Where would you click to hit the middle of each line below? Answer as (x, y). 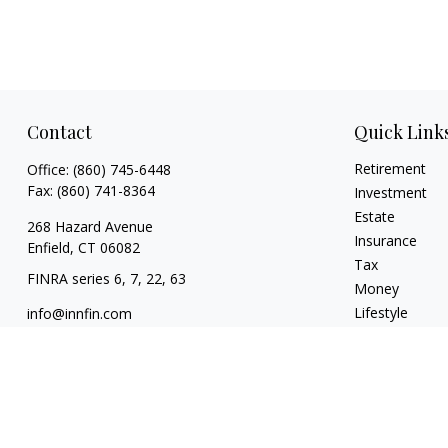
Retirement (390, 168)
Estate (375, 216)
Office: (49, 169)
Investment (391, 192)
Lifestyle (381, 312)
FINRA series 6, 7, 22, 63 (106, 278)
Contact (59, 132)
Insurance (386, 240)
